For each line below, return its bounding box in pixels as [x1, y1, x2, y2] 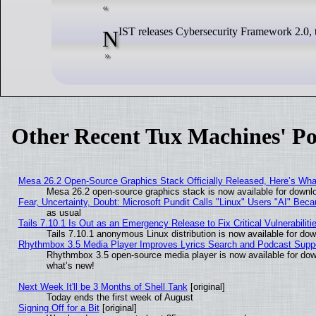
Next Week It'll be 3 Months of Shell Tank [18, 281, 188, 293]
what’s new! [46, 260, 95, 272]
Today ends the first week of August [46, 292, 193, 303]
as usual [46, 207, 81, 219]
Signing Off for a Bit [18, 303, 99, 314]
